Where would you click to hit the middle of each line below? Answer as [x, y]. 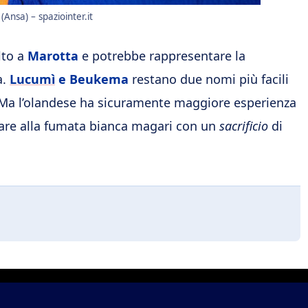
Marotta [53, 56]
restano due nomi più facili [209, 79]
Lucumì [32, 79]
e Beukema [92, 79]
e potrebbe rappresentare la [162, 56]
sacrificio [244, 126]
